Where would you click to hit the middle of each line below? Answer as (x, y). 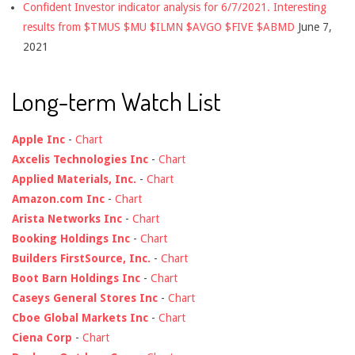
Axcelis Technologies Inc (80, 160)
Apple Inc (38, 140)
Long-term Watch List (116, 101)
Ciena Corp (42, 338)
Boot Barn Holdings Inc (76, 279)
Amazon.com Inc (58, 199)
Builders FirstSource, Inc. (81, 259)
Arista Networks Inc (67, 219)
